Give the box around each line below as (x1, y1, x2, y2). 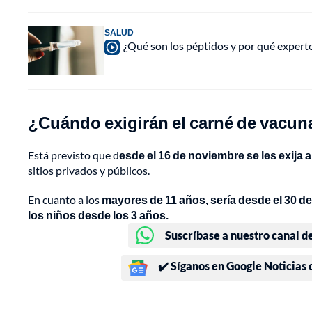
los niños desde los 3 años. (28, 208, 169, 222)
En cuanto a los (28, 193, 102, 207)
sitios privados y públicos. (28, 164, 150, 178)
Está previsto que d (28, 148, 119, 162)
